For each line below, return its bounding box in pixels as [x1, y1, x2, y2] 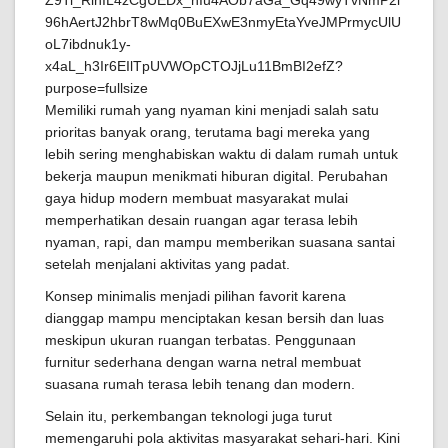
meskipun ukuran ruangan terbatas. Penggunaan [45, 332, 356, 348]
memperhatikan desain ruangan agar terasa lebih [45, 212, 358, 228]
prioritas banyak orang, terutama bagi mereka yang [45, 124, 370, 140]
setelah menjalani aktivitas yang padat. [45, 256, 290, 272]
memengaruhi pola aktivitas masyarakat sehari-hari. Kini [45, 430, 400, 446]
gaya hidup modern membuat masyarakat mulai [45, 190, 348, 206]
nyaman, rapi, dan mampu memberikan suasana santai [45, 234, 395, 250]
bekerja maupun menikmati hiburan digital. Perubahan [45, 168, 388, 184]
